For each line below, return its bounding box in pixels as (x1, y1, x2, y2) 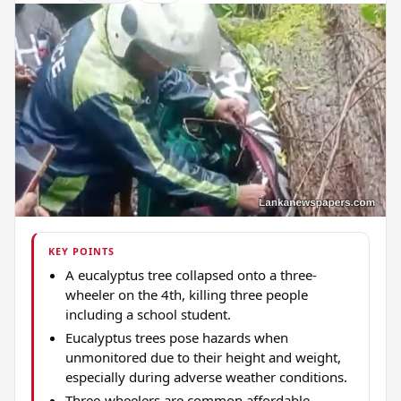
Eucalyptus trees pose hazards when (64, 328, 288, 347)
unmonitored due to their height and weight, (64, 348, 341, 367)
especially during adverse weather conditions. (64, 368, 347, 387)
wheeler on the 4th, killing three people (64, 286, 308, 304)
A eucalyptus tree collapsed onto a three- (64, 266, 317, 285)
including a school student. (64, 305, 231, 324)
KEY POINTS (48, 243, 115, 258)
